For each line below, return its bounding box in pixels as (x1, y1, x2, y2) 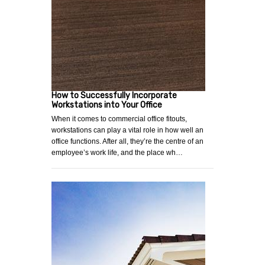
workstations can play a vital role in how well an (51, 125, 203, 134)
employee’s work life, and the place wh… (51, 148, 183, 157)
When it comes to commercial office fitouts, (51, 114, 187, 123)
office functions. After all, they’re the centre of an (51, 137, 203, 146)
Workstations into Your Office (51, 99, 162, 110)
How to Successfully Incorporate (51, 90, 177, 101)
